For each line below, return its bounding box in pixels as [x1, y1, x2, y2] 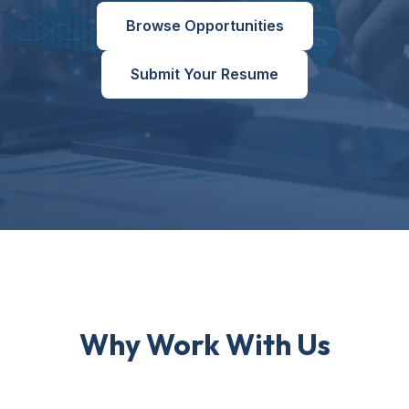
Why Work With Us [79, 326, 330, 362]
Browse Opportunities [125, 16, 284, 35]
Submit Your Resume [131, 65, 278, 83]
